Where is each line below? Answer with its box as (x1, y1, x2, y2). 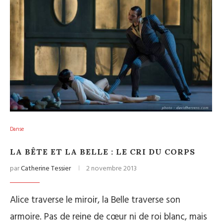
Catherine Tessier (21, 163, 71, 174)
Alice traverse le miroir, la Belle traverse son (10, 193, 180, 208)
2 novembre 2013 (86, 163, 137, 174)
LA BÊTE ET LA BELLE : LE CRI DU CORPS (10, 147, 195, 157)
